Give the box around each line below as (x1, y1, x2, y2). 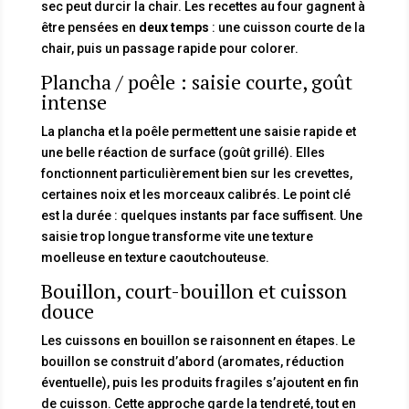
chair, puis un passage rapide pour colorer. (40, 40, 299, 56)
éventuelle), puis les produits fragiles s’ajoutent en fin (40, 374, 359, 390)
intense (40, 88, 107, 115)
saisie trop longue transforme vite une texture (40, 228, 313, 244)
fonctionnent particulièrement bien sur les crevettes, (40, 165, 352, 181)
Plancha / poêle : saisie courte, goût (40, 68, 352, 95)
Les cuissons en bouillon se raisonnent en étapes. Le (40, 332, 355, 348)
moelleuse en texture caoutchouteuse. (40, 249, 269, 265)
